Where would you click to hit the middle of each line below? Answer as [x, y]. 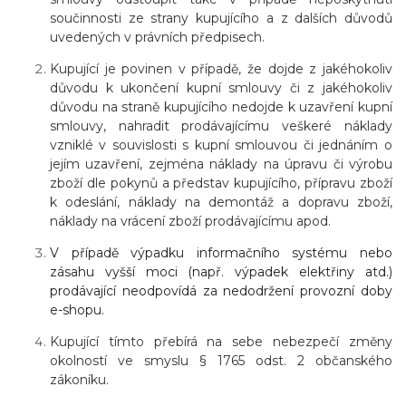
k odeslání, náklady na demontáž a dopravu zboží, [221, 203]
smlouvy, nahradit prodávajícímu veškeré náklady [221, 126]
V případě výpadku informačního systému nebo [221, 253]
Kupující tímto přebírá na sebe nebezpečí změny [221, 342]
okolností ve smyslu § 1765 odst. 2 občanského [221, 361]
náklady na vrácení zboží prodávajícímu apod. [190, 222]
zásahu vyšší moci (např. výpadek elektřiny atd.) [221, 272]
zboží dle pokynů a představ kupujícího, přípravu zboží [221, 184]
